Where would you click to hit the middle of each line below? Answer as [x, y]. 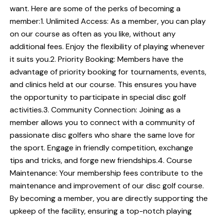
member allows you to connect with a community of [102, 122]
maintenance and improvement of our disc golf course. [107, 185]
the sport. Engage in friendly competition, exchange [101, 147]
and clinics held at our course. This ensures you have [103, 84]
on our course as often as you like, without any [93, 34]
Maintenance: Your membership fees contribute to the [106, 173]
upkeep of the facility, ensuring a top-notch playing [101, 211]
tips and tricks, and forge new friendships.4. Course [101, 160]
